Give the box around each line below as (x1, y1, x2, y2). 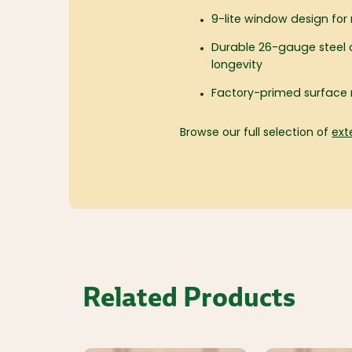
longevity (211, 60, 263, 72)
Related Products (82, 278, 296, 316)
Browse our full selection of (180, 127, 332, 140)
